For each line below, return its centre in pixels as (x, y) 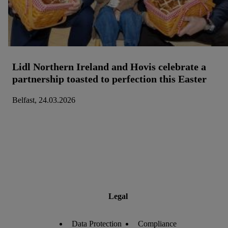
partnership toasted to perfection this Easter (109, 79)
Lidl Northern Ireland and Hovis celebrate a (109, 67)
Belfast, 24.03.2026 (44, 100)
